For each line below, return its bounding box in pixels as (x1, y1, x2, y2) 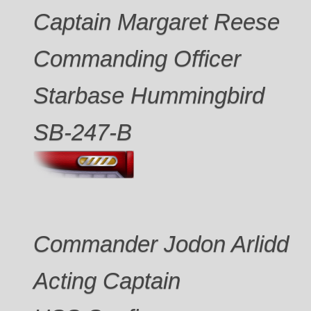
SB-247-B (33, 119, 133, 145)
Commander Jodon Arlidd (33, 230, 289, 257)
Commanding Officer (33, 45, 242, 72)
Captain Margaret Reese (33, 8, 280, 35)
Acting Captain (33, 267, 181, 294)
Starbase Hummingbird (33, 82, 265, 108)
